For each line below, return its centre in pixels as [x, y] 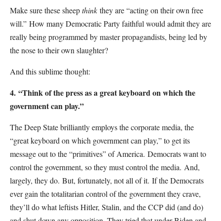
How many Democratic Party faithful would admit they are [120, 23]
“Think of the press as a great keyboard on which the [107, 92]
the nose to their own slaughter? [59, 50]
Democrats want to [177, 154]
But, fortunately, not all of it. [106, 180]
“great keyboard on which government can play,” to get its [100, 140]
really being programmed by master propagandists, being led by [109, 37]
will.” [18, 23]
